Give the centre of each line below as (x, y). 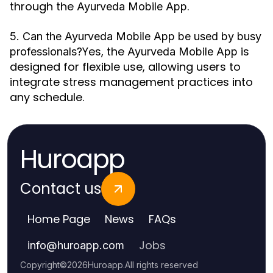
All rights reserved (161, 265)
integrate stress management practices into (131, 82)
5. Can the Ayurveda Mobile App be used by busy (136, 36)
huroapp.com (91, 245)
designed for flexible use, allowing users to (125, 67)
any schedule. (47, 97)
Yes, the (105, 51)
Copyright (40, 265)
